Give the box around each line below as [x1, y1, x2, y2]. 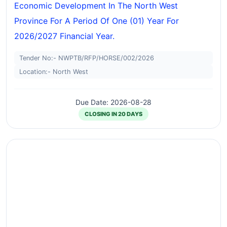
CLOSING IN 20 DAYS [85, 110, 142, 118]
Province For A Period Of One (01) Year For [14, 16, 179, 26]
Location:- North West [19, 68, 88, 75]
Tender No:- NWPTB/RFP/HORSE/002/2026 [19, 54, 154, 62]
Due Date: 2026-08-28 [75, 98, 152, 106]
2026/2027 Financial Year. [14, 31, 115, 41]
